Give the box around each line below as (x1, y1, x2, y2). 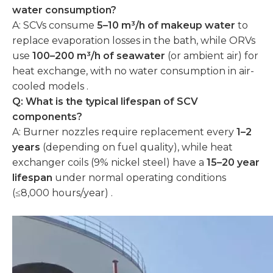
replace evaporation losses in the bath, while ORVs (12, 35, 255, 46)
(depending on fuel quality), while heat (40, 141, 233, 153)
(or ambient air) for (165, 50, 258, 62)
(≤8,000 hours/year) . (12, 187, 113, 199)
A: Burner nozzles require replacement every (12, 126, 236, 138)
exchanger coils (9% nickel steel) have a (12, 157, 207, 168)
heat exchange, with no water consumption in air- (12, 65, 254, 77)
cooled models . (12, 80, 88, 92)
